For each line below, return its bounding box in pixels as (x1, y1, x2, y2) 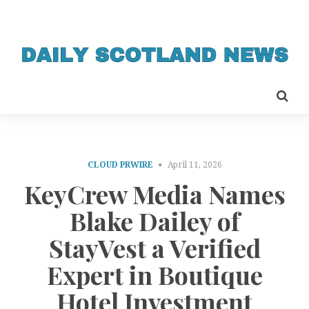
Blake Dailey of (69, 204, 240, 238)
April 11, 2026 (167, 159, 222, 170)
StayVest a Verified (48, 231, 261, 265)
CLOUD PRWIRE (87, 159, 153, 170)
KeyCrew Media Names (23, 177, 286, 211)
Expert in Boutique (46, 258, 263, 292)
